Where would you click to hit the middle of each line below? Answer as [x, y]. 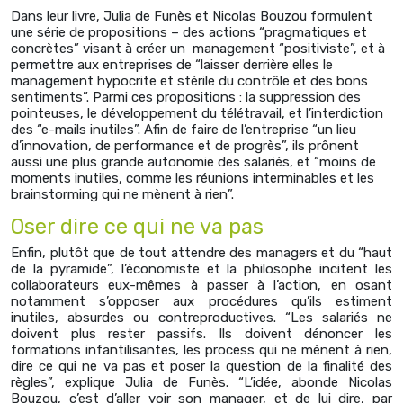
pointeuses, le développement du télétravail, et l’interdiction [197, 114]
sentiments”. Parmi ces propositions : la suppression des [186, 98]
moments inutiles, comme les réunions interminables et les [193, 179]
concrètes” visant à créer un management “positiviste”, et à [198, 49]
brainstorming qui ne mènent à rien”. [122, 195]
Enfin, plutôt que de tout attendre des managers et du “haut [201, 253]
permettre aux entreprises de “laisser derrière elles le [172, 65]
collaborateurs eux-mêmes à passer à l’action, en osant [201, 286]
